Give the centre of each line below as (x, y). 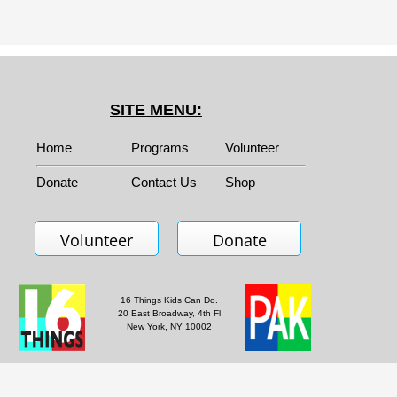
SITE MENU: (156, 110)
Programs (160, 148)
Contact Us (163, 182)
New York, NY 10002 (169, 327)
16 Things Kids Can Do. (169, 300)
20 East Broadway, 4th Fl (169, 313)
